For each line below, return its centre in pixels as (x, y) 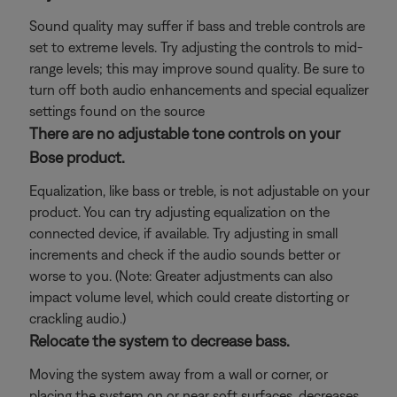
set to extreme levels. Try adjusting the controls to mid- (196, 47)
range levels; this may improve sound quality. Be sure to (197, 68)
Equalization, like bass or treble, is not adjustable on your (199, 191)
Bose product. (77, 157)
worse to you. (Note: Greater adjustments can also (181, 276)
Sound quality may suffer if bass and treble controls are (197, 26)
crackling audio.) (78, 318)
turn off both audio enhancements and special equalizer (199, 90)
